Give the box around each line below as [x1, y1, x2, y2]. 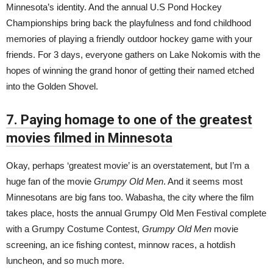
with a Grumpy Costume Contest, [6, 224, 142, 234]
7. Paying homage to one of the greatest [6, 112, 252, 127]
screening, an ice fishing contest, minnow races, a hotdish [6, 239, 235, 250]
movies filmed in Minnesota [6, 130, 172, 146]
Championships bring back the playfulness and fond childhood [6, 18, 251, 28]
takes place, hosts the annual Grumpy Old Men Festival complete [6, 208, 266, 218]
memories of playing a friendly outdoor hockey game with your [6, 34, 252, 44]
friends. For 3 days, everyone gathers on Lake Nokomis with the [6, 49, 260, 60]
